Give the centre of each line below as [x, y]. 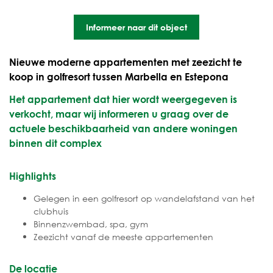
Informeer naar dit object [136, 27]
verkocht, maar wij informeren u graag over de [119, 114]
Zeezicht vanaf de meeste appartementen [123, 237]
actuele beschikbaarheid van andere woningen [123, 129]
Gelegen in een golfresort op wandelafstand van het [144, 199]
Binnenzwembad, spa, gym [91, 224]
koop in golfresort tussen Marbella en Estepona [119, 77]
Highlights [33, 176]
